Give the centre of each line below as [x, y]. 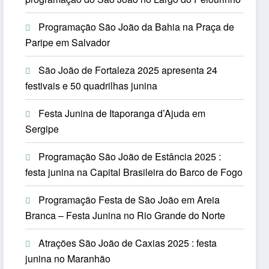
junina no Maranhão [68, 259]
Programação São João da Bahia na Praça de [137, 27]
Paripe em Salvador [68, 43]
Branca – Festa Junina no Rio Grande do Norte [125, 216]
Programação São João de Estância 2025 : [130, 157]
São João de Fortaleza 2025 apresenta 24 [128, 70]
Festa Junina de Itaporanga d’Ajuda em [122, 113]
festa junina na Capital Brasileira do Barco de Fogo [134, 172]
